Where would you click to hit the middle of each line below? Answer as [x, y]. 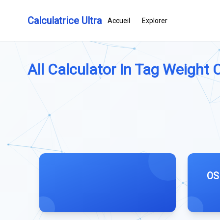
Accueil [119, 21]
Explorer [155, 21]
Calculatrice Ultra [65, 21]
